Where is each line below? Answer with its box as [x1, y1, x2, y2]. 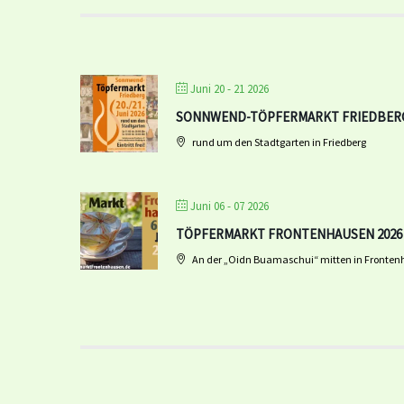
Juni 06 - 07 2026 [190, 198, 269, 214]
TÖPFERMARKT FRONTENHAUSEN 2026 [176, 225, 402, 243]
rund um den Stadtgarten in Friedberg [190, 135, 366, 149]
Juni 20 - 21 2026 [190, 81, 269, 96]
